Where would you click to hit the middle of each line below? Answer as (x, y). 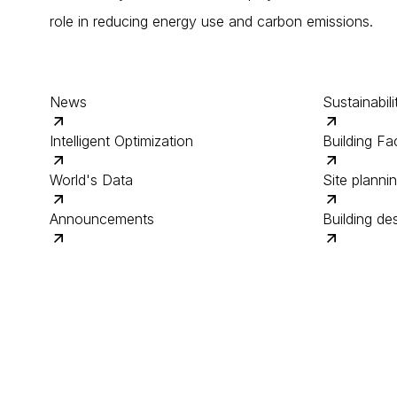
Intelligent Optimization (121, 141)
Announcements (102, 219)
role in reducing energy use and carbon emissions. (211, 21)
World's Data (91, 180)
